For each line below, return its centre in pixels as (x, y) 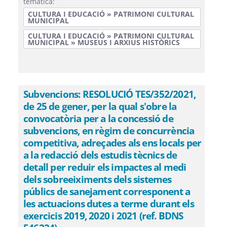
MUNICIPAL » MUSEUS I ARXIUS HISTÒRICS (104, 42)
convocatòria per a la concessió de (98, 118)
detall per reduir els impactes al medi (105, 167)
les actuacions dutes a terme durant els (109, 203)
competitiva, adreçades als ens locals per (112, 143)
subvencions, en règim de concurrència (109, 130)
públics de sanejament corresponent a (107, 191)
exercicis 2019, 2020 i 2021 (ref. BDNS (103, 216)
